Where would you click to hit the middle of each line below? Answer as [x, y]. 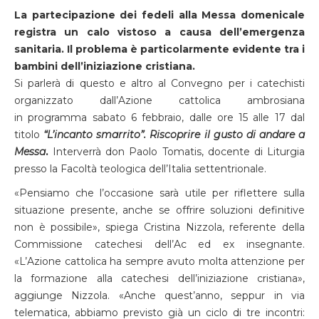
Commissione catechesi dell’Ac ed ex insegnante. [159, 244]
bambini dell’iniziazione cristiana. [105, 66]
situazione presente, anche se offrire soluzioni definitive [159, 210]
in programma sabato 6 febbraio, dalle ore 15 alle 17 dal [159, 117]
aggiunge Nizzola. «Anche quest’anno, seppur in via [159, 296]
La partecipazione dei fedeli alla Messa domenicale [159, 15]
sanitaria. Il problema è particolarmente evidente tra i [159, 49]
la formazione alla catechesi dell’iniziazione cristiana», [159, 278]
